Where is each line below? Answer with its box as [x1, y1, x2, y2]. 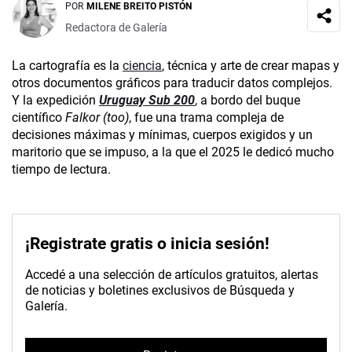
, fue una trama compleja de [129, 110, 284, 126]
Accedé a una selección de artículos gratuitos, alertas [25, 267, 318, 283]
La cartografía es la [12, 58, 123, 74]
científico [12, 110, 65, 126]
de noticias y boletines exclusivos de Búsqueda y [25, 283, 295, 299]
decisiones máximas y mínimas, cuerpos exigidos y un [12, 127, 313, 143]
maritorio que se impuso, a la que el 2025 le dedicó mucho [12, 145, 334, 160]
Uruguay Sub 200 [99, 93, 195, 108]
